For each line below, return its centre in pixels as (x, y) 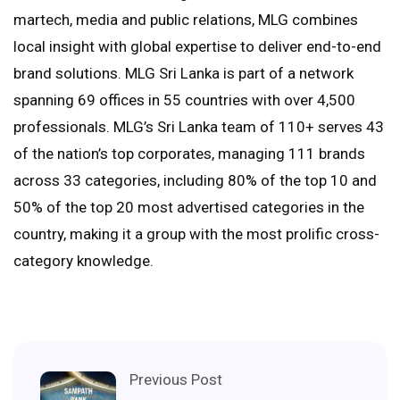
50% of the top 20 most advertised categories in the (189, 207)
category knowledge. (83, 260)
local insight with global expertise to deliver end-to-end (197, 46)
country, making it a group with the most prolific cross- (196, 233)
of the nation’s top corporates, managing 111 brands (189, 153)
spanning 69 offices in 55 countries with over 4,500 (184, 100)
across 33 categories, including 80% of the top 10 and (195, 180)
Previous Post (176, 379)
